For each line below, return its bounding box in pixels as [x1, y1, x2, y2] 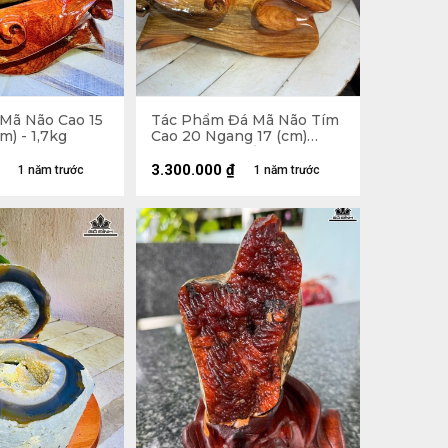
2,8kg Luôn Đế [151, 143, 256, 161]
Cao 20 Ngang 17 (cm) [151, 127, 307, 145]
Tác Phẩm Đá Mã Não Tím [151, 111, 339, 129]
